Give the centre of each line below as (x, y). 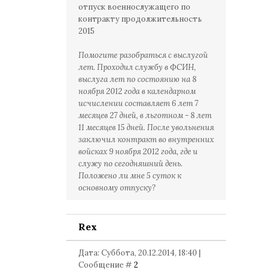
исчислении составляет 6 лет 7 (138, 103)
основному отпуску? (117, 188)
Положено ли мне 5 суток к (130, 176)
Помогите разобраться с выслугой (143, 55)
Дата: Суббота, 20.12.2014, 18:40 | (140, 253)
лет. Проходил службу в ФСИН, (137, 67)
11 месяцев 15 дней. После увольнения (146, 127)
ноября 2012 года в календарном (137, 91)
